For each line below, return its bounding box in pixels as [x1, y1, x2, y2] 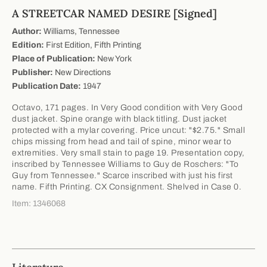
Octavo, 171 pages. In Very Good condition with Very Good [12, 103, 243, 112]
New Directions [53, 67, 111, 77]
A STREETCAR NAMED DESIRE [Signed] [12, 6, 217, 20]
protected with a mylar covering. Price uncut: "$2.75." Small [12, 125, 245, 135]
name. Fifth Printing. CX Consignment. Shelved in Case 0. [12, 182, 241, 191]
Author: [12, 26, 42, 36]
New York [95, 54, 132, 63]
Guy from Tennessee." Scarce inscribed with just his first [12, 170, 233, 180]
